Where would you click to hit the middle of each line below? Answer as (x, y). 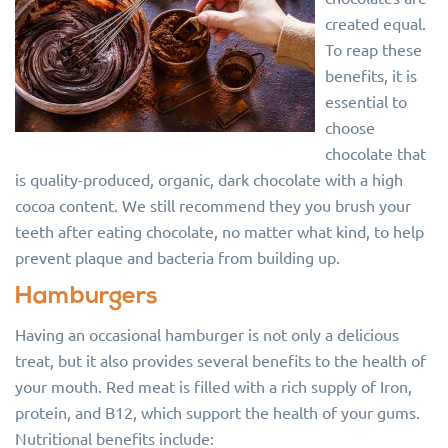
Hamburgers (86, 297)
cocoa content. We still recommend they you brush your (213, 205)
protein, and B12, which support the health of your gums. (217, 412)
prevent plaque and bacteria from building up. (177, 257)
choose (350, 127)
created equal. (375, 23)
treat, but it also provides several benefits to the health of (220, 360)
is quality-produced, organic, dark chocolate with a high (209, 179)
